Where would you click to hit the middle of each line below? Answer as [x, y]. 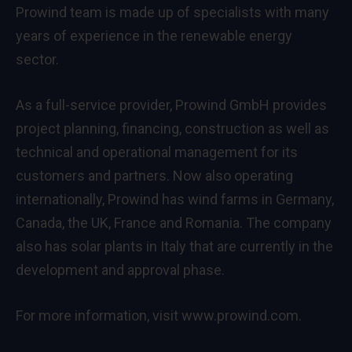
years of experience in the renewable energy [154, 36]
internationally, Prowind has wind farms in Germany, [175, 199]
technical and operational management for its [157, 152]
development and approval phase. [120, 269]
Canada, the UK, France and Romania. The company [174, 222]
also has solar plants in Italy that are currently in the [174, 246]
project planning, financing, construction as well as [172, 128]
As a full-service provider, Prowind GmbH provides [171, 104]
